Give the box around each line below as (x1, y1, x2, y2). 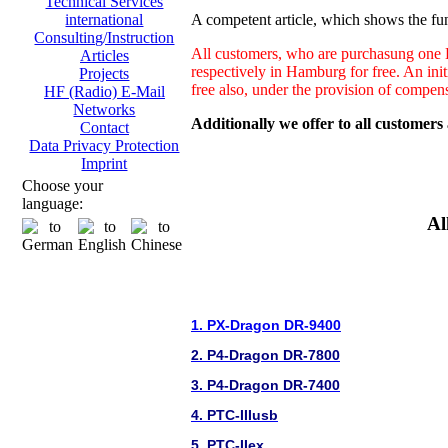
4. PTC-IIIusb (191, 407, 278, 424)
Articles (80, 47, 129, 64)
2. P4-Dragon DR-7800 (191, 347, 340, 364)
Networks (73, 101, 136, 118)
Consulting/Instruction (34, 29, 175, 46)
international (65, 11, 144, 28)
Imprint (81, 155, 128, 172)
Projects (79, 65, 130, 82)
